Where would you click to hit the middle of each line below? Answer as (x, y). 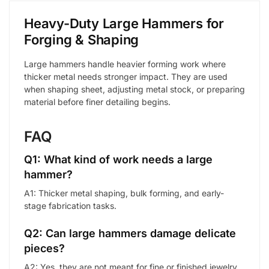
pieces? (44, 249)
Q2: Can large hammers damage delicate (130, 234)
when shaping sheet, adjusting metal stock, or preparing (134, 89)
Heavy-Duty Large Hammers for (124, 23)
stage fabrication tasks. (70, 205)
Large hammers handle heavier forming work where (125, 64)
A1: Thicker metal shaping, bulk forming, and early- (124, 193)
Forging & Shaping (82, 40)
